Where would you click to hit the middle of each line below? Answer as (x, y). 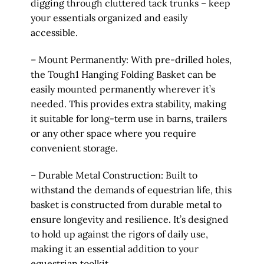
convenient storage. (74, 148)
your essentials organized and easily (109, 18)
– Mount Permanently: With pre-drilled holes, (131, 60)
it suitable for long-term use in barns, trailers (128, 119)
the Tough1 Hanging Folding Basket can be (123, 75)
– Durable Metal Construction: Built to (114, 175)
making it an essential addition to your (114, 248)
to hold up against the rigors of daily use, (119, 234)
